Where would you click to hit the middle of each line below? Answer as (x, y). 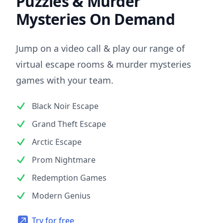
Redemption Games (69, 177)
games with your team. (65, 80)
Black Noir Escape (65, 106)
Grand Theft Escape (69, 124)
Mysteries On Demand (95, 19)
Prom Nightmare (64, 160)
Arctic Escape (57, 142)
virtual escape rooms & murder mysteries (104, 64)
